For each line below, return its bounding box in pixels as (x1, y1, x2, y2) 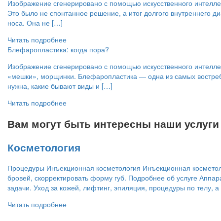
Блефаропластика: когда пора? (7, 44, 109, 54)
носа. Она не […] (7, 17, 63, 28)
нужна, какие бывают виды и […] (7, 80, 112, 91)
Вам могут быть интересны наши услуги (7, 116, 219, 131)
